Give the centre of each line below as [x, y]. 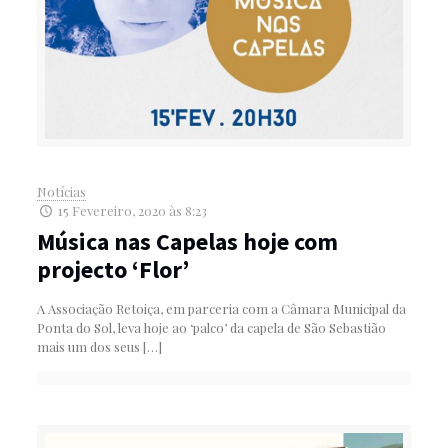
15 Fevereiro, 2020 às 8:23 [132, 210]
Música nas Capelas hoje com [187, 241]
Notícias [61, 191]
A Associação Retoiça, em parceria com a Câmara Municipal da [221, 308]
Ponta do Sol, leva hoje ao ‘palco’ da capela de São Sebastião [211, 327]
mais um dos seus [88, 346]
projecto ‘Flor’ [112, 269]
